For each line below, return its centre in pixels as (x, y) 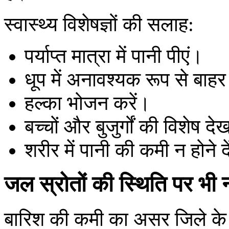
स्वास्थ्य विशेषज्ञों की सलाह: (99, 24)
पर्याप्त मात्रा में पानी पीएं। (114, 56)
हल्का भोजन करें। (87, 103)
